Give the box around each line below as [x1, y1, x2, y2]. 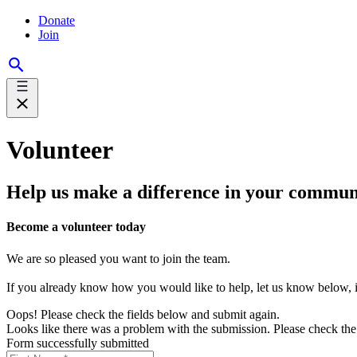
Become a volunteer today [6, 220, 146, 234]
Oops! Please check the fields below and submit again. [6, 307, 280, 321]
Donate [38, 14, 75, 28]
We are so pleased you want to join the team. [6, 251, 230, 265]
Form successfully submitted [6, 335, 149, 350]
